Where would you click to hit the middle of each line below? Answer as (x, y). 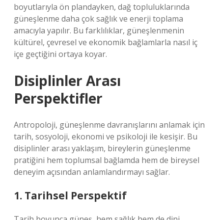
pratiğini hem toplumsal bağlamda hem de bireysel (107, 160)
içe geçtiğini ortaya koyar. (60, 54)
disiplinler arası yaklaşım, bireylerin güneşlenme (102, 148)
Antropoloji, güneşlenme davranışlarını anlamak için (109, 125)
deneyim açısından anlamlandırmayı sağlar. (92, 172)
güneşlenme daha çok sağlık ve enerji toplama (98, 19)
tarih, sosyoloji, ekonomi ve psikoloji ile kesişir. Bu (106, 137)
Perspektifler (58, 98)
